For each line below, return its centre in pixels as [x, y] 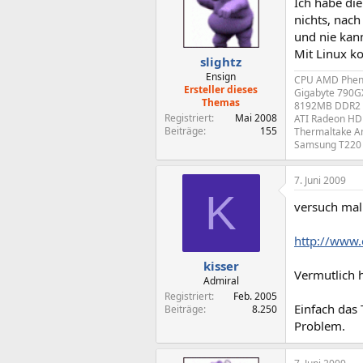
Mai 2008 [256, 118]
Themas [221, 102]
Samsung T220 [328, 144]
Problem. [320, 325]
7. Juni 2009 [320, 180]
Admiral [221, 281]
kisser [221, 266]
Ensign [221, 77]
